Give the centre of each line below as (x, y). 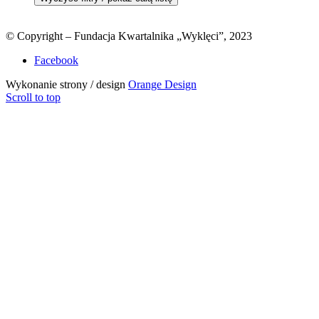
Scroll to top (33, 98)
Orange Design (162, 85)
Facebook (56, 61)
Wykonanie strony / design (67, 85)
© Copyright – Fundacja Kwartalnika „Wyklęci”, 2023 (129, 36)
